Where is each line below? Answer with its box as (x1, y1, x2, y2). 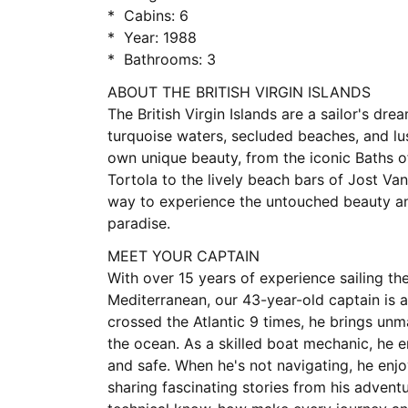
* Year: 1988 (124, 28, 197, 46)
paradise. (107, 214, 170, 232)
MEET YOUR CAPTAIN (107, 247, 260, 265)
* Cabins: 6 (124, 6, 189, 25)
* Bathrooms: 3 (124, 50, 216, 68)
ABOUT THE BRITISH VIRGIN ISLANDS (107, 83, 375, 101)
